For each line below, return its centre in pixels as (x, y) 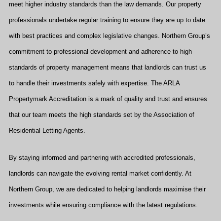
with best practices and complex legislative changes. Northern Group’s (110, 36)
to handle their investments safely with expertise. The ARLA (94, 83)
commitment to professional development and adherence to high (100, 52)
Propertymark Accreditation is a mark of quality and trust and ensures (108, 99)
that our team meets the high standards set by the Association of (102, 115)
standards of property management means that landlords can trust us (108, 67)
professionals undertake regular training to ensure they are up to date (107, 20)
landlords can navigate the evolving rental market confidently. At (100, 173)
